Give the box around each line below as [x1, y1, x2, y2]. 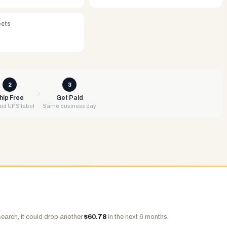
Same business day [43, 103, 96, 109]
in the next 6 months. [106, 213, 169, 220]
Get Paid [56, 94, 83, 101]
